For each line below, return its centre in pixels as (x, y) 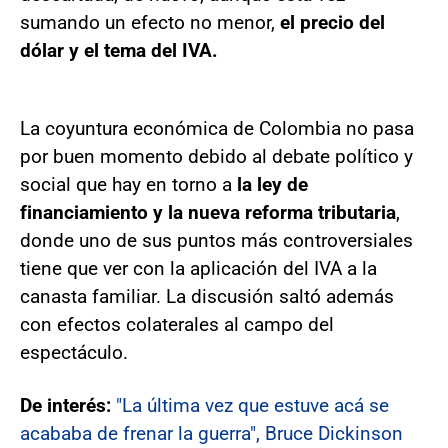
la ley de (272, 185)
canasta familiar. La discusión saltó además (207, 297)
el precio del (332, 23)
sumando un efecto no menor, (150, 23)
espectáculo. (74, 353)
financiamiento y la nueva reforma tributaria (208, 213)
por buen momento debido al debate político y (216, 157)
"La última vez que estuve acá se (252, 406)
